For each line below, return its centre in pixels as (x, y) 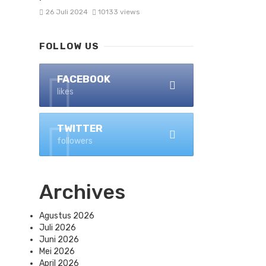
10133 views (119, 12)
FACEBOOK (84, 79)
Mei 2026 (57, 252)
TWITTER (80, 129)
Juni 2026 (59, 240)
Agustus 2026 (67, 216)
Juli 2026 (58, 228)
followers (75, 141)
